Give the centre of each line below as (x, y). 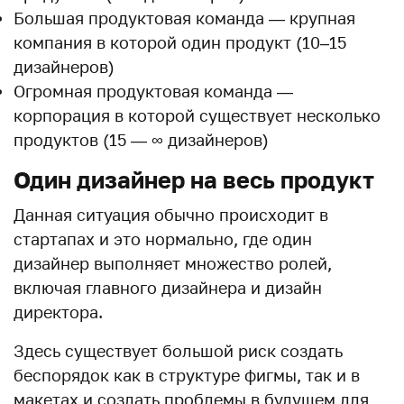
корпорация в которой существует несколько (197, 115)
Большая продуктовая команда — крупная (184, 18)
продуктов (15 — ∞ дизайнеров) (141, 139)
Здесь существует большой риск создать (178, 350)
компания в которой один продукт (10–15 (180, 42)
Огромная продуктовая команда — (153, 91)
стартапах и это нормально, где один (163, 239)
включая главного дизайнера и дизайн (168, 287)
